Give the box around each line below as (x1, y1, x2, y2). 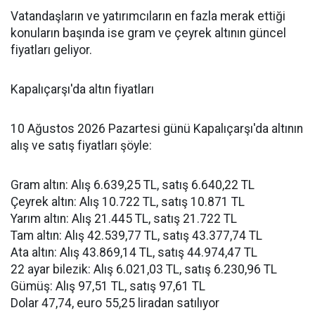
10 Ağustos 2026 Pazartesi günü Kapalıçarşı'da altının (11, 122, 303, 136)
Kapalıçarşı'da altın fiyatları (11, 82, 154, 97)
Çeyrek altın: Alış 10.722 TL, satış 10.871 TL (11, 195, 245, 210)
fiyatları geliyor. (11, 43, 92, 58)
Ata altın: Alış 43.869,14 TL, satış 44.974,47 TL (11, 245, 257, 260)
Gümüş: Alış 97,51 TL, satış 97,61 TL (11, 279, 205, 294)
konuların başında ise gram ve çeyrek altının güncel (11, 26, 286, 41)
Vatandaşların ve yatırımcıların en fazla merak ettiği (11, 9, 285, 24)
